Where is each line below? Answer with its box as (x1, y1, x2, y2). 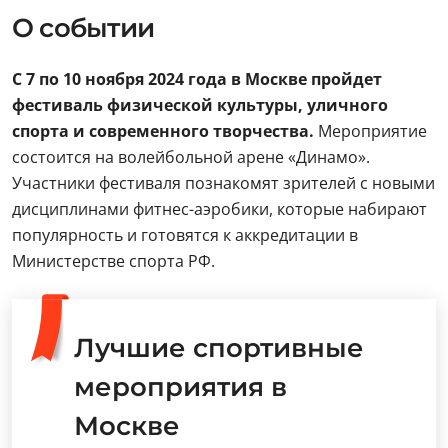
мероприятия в (74, 371, 287, 403)
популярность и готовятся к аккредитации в (12, 224, 358, 246)
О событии (12, 12, 154, 44)
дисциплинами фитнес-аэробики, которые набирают (12, 198, 427, 220)
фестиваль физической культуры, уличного (12, 94, 388, 116)
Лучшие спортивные (74, 332, 364, 364)
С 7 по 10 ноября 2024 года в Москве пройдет (12, 68, 382, 90)
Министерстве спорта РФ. (12, 250, 219, 272)
